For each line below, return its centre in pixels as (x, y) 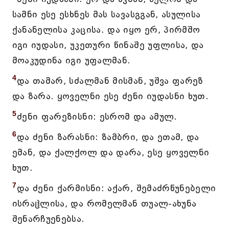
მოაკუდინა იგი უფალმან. (71, 60)
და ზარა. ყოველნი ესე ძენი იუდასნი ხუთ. (110, 96)
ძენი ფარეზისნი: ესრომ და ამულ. (97, 117)
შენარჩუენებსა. (48, 219)
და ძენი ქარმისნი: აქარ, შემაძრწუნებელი (116, 188)
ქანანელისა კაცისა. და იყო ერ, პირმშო (106, 30)
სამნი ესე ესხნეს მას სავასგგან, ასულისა (106, 14)
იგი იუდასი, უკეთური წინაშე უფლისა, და (108, 45)
